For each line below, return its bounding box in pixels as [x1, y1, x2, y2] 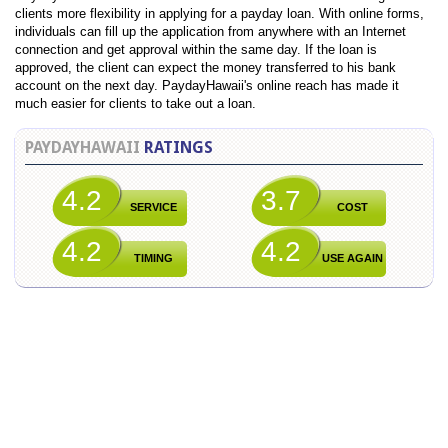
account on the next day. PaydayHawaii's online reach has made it [15, 77, 399, 93]
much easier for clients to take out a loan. [15, 95, 256, 111]
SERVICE [130, 200, 177, 213]
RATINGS [144, 137, 213, 157]
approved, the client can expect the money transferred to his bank [15, 59, 396, 75]
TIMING [134, 251, 173, 264]
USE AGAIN [322, 251, 383, 264]
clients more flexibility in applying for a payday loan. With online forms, [15, 5, 424, 21]
